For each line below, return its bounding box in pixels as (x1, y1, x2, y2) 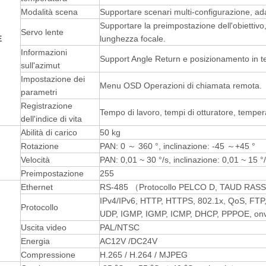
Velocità (21, 155, 50, 164)
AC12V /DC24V (100, 236, 157, 246)
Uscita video (21, 223, 66, 232)
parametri (21, 87, 57, 97)
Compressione (21, 250, 75, 259)
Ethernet (21, 182, 53, 192)
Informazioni (21, 47, 67, 57)
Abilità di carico (21, 128, 77, 137)
